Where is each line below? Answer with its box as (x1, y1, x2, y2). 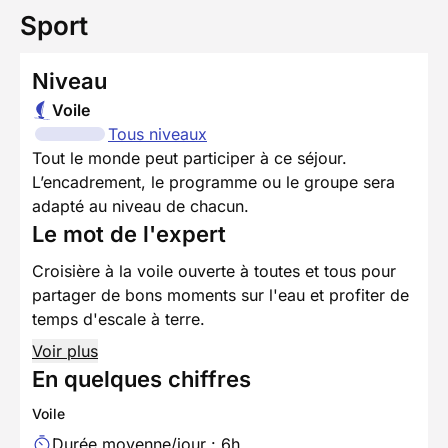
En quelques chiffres (32, 365, 251, 392)
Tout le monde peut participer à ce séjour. (32, 147, 347, 168)
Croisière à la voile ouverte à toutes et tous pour (32, 260, 396, 281)
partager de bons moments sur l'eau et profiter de (32, 284, 409, 305)
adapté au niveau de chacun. (32, 195, 249, 216)
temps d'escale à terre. (32, 308, 205, 329)
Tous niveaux (108, 123, 207, 144)
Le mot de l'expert (32, 220, 226, 247)
